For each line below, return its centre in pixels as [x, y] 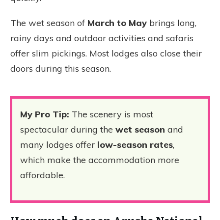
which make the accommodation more [100, 160]
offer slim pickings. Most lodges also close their [106, 53]
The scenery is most [111, 114]
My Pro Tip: [45, 114]
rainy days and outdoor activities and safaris [102, 38]
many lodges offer [59, 144]
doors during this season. [61, 68]
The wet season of [48, 23]
